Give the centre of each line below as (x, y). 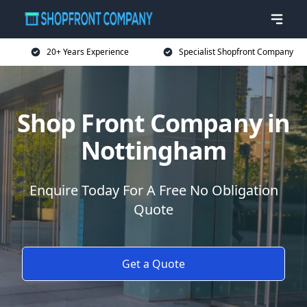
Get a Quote (153, 264)
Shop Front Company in (153, 123)
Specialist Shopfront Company (236, 52)
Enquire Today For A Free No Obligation (153, 190)
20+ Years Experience (88, 52)
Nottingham (153, 150)
